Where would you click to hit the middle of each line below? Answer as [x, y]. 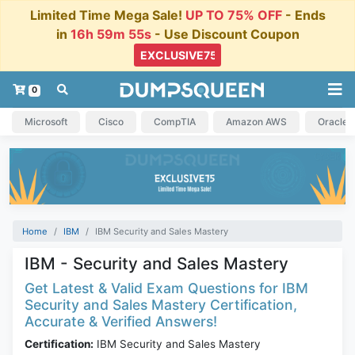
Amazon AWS [257, 121]
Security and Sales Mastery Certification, [161, 305]
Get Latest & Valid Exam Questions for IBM [166, 288]
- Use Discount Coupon [225, 34]
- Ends [303, 15]
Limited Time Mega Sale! [107, 15]
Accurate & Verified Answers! [121, 322]
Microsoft [46, 121]
